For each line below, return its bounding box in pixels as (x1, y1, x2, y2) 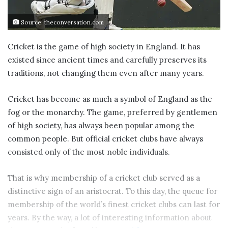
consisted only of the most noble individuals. (8, 147, 170, 157)
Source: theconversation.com (19, 18, 104, 26)
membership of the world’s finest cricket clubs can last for (8, 199, 220, 210)
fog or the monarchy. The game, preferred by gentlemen (8, 107, 217, 118)
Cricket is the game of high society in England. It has (8, 42, 200, 52)
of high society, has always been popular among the (8, 121, 194, 131)
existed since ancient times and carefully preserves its (8, 55, 207, 65)
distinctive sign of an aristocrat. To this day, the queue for (8, 186, 217, 196)
